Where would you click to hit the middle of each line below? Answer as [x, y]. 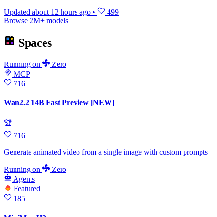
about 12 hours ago [61, 12]
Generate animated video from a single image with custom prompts [106, 152]
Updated [18, 12]
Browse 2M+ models [36, 21]
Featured [27, 189]
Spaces [34, 43]
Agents [24, 179]
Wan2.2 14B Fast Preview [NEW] [59, 103]
